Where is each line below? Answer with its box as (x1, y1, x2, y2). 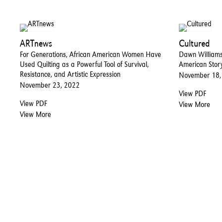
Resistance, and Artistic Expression (20, 69, 120, 79)
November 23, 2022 (20, 80, 80, 90)
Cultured (179, 37, 211, 49)
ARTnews (20, 37, 52, 49)
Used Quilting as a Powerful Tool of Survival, (20, 59, 149, 69)
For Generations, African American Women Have (20, 49, 161, 59)
